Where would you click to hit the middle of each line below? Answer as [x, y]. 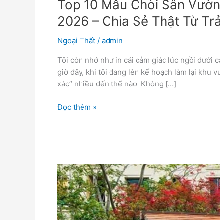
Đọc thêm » [77, 107]
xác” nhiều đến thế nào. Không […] [117, 84]
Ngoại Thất [76, 41]
